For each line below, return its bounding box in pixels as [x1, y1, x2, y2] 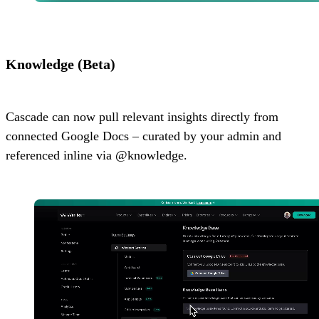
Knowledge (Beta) [6, 56, 115, 73]
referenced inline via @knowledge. [6, 148, 187, 163]
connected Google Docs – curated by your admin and [6, 129, 281, 144]
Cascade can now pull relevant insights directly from [6, 110, 278, 125]
